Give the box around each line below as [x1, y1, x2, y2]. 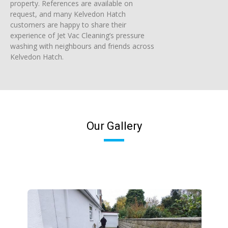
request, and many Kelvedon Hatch [10, 9, 126, 19]
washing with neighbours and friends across [10, 41, 154, 51]
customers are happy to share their [10, 20, 126, 30]
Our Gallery [86, 119, 142, 132]
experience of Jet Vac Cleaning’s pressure [10, 31, 145, 41]
